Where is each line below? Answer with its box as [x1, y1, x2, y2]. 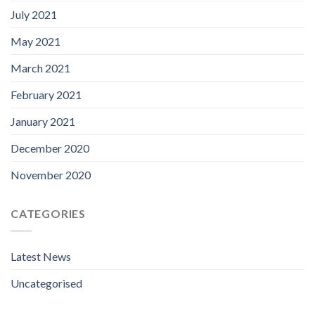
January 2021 [11, 114, 75, 128]
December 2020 [11, 141, 89, 155]
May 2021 [11, 34, 60, 48]
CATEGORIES [11, 206, 86, 220]
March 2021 [11, 60, 70, 75]
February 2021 [11, 87, 82, 101]
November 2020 [11, 167, 91, 181]
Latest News [11, 249, 71, 263]
